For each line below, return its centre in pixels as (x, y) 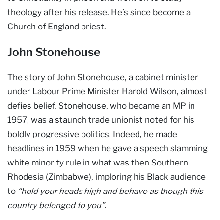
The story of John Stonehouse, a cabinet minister (103, 77)
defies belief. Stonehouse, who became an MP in (101, 105)
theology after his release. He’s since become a (99, 12)
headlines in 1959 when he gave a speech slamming (108, 148)
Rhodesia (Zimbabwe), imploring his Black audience (107, 177)
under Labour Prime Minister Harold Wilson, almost (107, 91)
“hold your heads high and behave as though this (110, 191)
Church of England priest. (57, 26)
